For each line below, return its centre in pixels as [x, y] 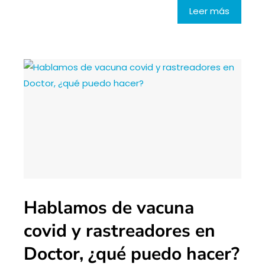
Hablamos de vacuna [109, 208]
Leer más [209, 11]
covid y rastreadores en [119, 231]
